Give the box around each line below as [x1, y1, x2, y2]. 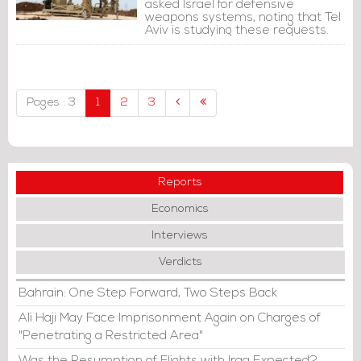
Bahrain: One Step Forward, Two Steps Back [19, 287, 277, 300]
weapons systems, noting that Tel [145, 11, 341, 24]
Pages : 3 [27, 97, 76, 109]
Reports [157, 176, 202, 189]
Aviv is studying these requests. [145, 24, 329, 37]
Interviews [151, 230, 208, 242]
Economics [151, 203, 209, 215]
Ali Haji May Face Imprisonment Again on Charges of [19, 312, 321, 325]
